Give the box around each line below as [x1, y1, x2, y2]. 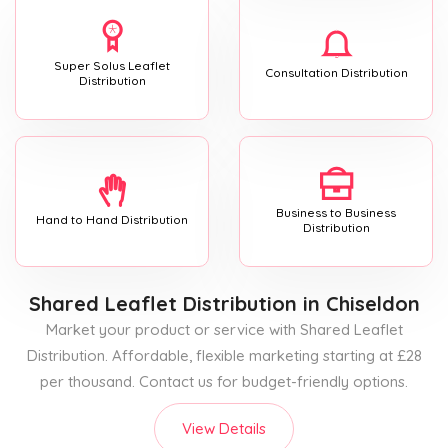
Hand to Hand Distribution [36, 212, 188, 228]
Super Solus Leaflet [54, 57, 170, 73]
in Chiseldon [296, 290, 420, 316]
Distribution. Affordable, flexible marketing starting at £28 [26, 345, 422, 365]
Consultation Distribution [264, 65, 408, 81]
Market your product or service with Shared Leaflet [45, 319, 403, 339]
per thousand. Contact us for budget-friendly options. [40, 371, 408, 391]
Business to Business [276, 204, 396, 220]
